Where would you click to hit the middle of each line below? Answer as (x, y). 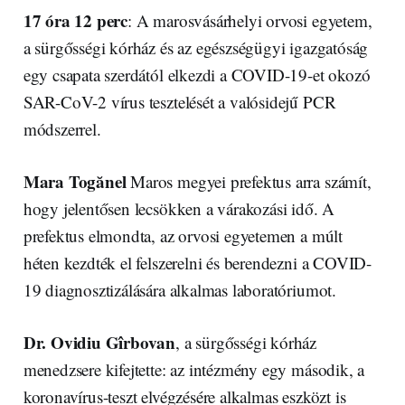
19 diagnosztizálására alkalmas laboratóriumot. (179, 289)
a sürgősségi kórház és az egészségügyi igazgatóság (196, 47)
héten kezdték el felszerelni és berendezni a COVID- (198, 262)
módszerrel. (62, 128)
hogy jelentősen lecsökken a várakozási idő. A (179, 208)
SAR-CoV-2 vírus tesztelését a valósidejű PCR (179, 101)
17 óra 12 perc (75, 20)
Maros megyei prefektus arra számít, (249, 181)
